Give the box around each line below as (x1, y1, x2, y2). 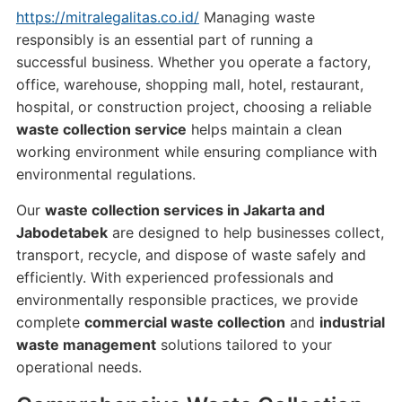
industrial (319, 313, 385, 331)
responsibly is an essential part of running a (15, 31, 313, 48)
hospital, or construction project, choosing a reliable (15, 98, 371, 116)
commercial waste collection (83, 313, 285, 331)
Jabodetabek (15, 223, 108, 241)
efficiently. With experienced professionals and (15, 268, 334, 286)
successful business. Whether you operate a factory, (15, 53, 371, 71)
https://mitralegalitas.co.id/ (15, 8, 199, 26)
